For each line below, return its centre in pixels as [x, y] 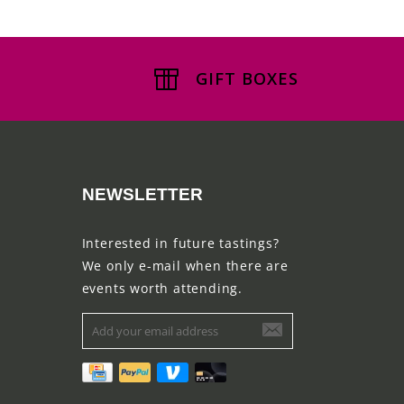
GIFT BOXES [247, 78]
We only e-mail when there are [185, 265]
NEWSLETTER [142, 194]
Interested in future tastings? [180, 243]
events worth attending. [162, 288]
